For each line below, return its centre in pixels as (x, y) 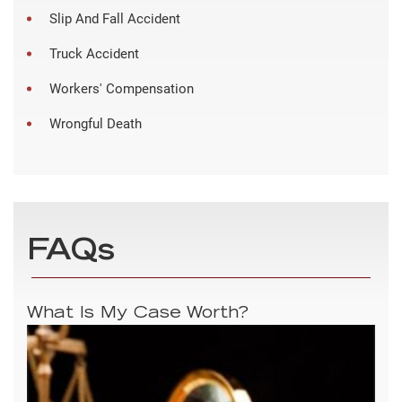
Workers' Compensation (122, 88)
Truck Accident (94, 53)
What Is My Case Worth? (138, 314)
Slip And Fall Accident (115, 18)
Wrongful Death (96, 123)
